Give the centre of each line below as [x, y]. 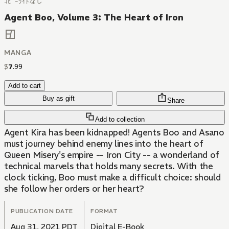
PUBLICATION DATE [42, 211]
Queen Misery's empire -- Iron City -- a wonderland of [112, 155]
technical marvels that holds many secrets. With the [109, 166]
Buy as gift [58, 99]
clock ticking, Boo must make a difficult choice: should [112, 178]
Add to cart [25, 86]
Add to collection [120, 120]
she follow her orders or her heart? [74, 189]
